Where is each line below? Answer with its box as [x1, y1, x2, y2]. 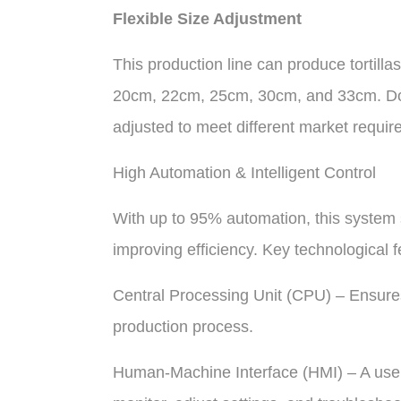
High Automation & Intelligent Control [112, 164, 376, 182]
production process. [112, 318, 253, 336]
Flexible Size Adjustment [112, 10, 302, 28]
